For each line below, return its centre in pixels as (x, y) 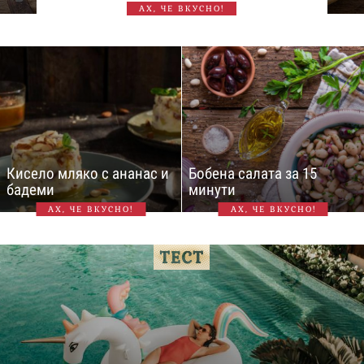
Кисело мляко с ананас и (88, 173)
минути (212, 190)
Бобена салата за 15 (253, 173)
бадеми (30, 190)
